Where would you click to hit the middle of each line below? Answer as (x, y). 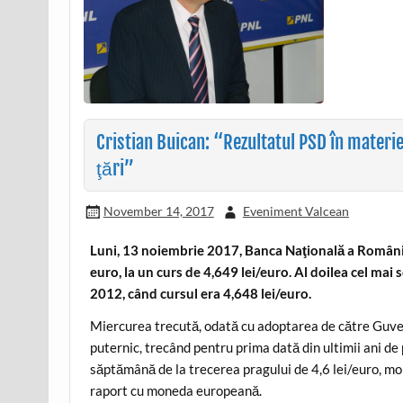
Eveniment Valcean (296, 210)
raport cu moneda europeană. (176, 390)
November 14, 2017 (158, 210)
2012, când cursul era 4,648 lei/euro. (201, 294)
